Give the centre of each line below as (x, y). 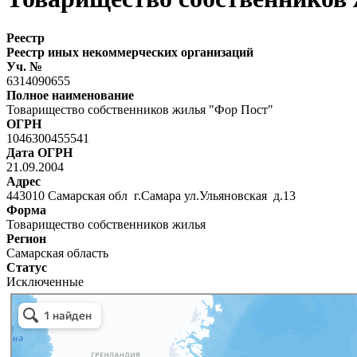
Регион (26, 238)
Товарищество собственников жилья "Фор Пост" (140, 109)
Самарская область (57, 253)
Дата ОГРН (39, 152)
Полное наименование (70, 95)
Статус (27, 267)
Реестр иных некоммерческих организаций (130, 52)
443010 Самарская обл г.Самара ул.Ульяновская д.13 (154, 195)
